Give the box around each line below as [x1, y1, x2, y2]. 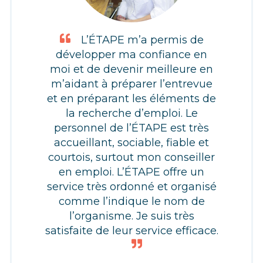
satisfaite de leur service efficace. [45, 224, 218, 237]
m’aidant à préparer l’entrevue [50, 77, 213, 90]
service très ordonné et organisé [46, 180, 217, 193]
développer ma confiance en [56, 48, 207, 61]
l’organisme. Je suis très [69, 209, 194, 222]
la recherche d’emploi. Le [65, 106, 198, 120]
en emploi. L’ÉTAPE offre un [59, 165, 204, 178]
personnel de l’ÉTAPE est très [54, 121, 209, 134]
